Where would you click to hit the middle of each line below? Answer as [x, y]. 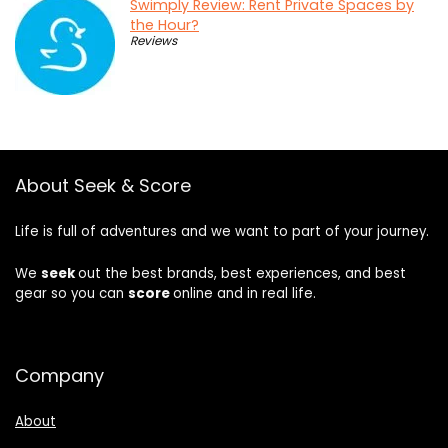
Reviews [153, 41]
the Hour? [164, 25]
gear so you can [71, 294]
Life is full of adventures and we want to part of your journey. [222, 232]
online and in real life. [244, 294]
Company [59, 376]
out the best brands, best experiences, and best [242, 274]
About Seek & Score [103, 186]
